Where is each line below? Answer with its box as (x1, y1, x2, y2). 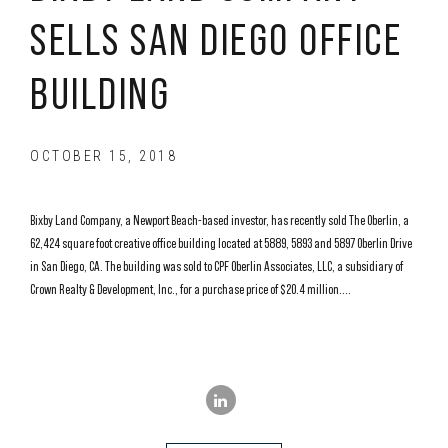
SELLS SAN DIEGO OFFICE (30, 14, 402, 64)
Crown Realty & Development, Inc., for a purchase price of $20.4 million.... (30, 281, 351, 298)
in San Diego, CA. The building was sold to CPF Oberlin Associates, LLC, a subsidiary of (30, 258, 403, 275)
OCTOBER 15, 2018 (30, 148, 177, 165)
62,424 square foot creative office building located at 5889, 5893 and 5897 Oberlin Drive (30, 235, 412, 252)
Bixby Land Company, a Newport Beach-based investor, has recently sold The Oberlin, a (30, 212, 409, 229)
